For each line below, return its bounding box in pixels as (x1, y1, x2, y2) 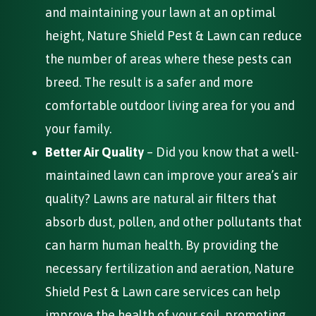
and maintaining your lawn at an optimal (45, 4, 276, 20)
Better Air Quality (45, 144, 144, 159)
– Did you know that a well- (144, 144, 299, 159)
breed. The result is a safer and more (45, 74, 253, 90)
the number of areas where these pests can (45, 51, 291, 66)
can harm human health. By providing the (45, 237, 279, 253)
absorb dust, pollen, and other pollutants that (45, 214, 302, 229)
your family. (45, 121, 111, 136)
